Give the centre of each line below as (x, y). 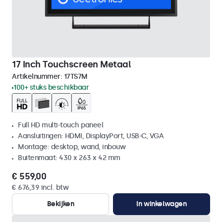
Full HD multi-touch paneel (60, 125)
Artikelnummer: (38, 77)
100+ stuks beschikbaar (51, 87)
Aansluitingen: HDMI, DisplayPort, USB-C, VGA (91, 136)
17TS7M (76, 77)
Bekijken (60, 204)
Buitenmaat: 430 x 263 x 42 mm (69, 158)
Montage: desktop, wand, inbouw (72, 147)
